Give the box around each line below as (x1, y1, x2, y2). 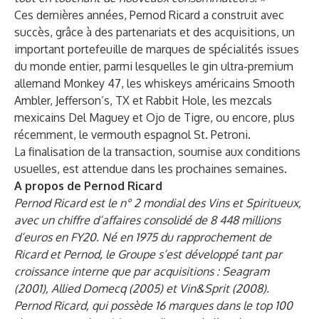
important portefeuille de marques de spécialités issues (14, 42, 299, 56)
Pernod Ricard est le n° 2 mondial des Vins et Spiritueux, (14, 196, 301, 210)
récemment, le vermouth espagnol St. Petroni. (14, 127, 251, 142)
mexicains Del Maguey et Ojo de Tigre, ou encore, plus (14, 110, 295, 125)
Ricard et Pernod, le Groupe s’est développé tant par (14, 247, 282, 261)
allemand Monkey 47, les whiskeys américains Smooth (14, 76, 295, 90)
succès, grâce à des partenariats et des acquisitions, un (14, 25, 295, 39)
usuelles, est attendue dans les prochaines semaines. (14, 162, 287, 176)
